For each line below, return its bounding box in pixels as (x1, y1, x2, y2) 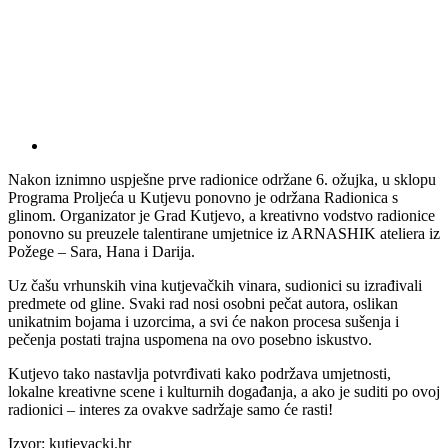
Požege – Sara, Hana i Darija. (8, 242, 195, 260)
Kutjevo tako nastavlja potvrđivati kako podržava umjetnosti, (8, 364, 391, 382)
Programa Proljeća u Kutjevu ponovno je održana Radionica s (8, 188, 398, 206)
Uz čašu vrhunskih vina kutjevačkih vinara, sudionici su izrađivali (8, 276, 422, 294)
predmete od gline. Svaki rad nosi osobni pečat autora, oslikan (8, 294, 398, 312)
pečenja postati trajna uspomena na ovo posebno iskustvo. (8, 330, 372, 348)
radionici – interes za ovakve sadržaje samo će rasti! (8, 400, 333, 418)
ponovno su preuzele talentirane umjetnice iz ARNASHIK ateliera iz (8, 224, 440, 242)
